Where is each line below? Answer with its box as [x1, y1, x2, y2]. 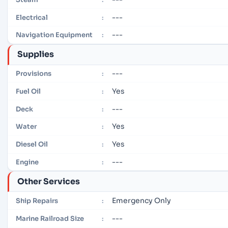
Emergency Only [111, 195, 171, 205]
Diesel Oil [16, 140, 48, 149]
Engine [16, 157, 39, 166]
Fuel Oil [16, 87, 41, 96]
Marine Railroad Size [16, 214, 84, 223]
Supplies [17, 49, 54, 60]
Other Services [17, 176, 80, 187]
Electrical [16, 13, 48, 22]
